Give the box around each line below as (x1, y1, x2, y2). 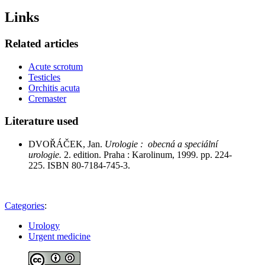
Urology (28, 221, 60, 231)
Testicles (28, 72, 60, 82)
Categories (5, 201, 44, 211)
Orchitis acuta (28, 82, 80, 93)
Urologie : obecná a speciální (105, 139, 218, 150)
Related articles (5, 37, 78, 50)
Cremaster (28, 93, 66, 104)
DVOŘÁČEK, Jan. (28, 139, 105, 150)
